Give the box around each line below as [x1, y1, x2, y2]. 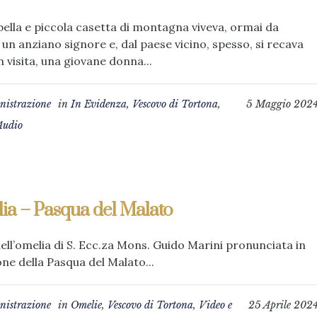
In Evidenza [70, 98, 127, 110]
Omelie [70, 299, 102, 311]
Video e [198, 299, 232, 311]
